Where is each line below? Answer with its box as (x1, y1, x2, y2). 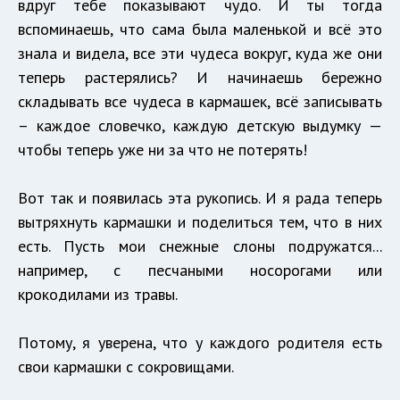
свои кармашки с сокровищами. (18, 356, 234, 378)
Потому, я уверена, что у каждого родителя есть (18, 332, 382, 354)
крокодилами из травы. (18, 284, 178, 305)
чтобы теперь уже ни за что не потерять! (18, 139, 307, 161)
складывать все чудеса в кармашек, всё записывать (18, 91, 382, 112)
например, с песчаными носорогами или (18, 260, 382, 281)
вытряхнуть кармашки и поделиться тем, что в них (18, 212, 382, 233)
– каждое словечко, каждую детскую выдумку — (18, 115, 382, 137)
